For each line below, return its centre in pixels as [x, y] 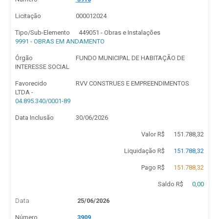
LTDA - [24, 92]
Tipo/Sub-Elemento [43, 33]
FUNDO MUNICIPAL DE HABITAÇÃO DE [130, 58]
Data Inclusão [34, 118]
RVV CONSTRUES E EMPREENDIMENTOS [132, 83]
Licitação [28, 16]
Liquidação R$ [144, 151]
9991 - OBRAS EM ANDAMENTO [60, 41]
